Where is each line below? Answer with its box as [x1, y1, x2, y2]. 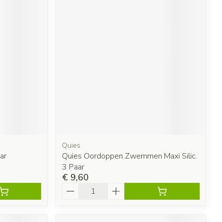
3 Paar [62, 161, 85, 172]
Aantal [61, 181, 88, 193]
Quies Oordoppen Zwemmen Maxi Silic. [62, 150, 198, 162]
